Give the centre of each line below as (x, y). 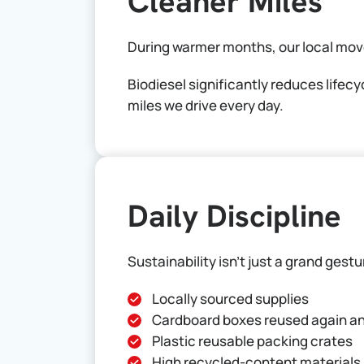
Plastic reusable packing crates (252, 341)
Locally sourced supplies (230, 299)
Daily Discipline (234, 216)
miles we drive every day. (206, 105)
